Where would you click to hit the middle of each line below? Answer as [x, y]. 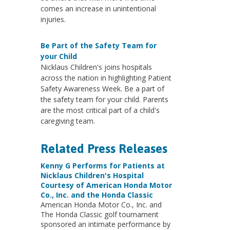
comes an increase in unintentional [98, 8]
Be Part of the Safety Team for [98, 45]
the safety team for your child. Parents [104, 99]
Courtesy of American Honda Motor [106, 185]
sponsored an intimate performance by [105, 224]
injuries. [53, 19]
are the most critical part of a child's [100, 110]
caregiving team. [68, 121]
